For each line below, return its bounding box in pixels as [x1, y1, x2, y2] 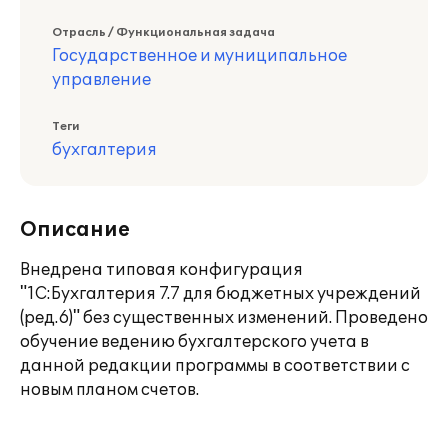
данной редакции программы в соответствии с [20, 356, 410, 376]
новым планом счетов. [20, 380, 199, 400]
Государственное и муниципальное [52, 46, 347, 66]
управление [52, 70, 151, 90]
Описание [20, 218, 130, 242]
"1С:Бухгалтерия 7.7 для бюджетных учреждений [20, 284, 421, 304]
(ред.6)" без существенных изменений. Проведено [20, 308, 428, 328]
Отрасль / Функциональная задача [52, 26, 275, 39]
